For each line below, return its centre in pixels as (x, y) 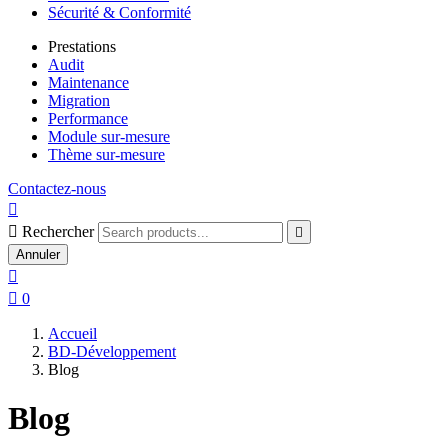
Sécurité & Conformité (119, 12)
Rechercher (58, 231)
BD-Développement (112, 351)
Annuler (38, 254)
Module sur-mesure (109, 136)
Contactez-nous (57, 188)
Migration (79, 100)
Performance (88, 118)
